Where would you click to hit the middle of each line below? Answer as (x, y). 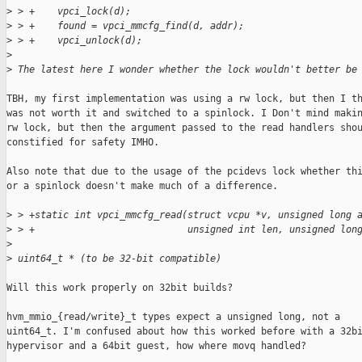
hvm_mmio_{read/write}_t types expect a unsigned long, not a (173, 317)
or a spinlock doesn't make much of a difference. (142, 186)
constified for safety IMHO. (83, 143)
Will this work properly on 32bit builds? (120, 288)
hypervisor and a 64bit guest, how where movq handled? (156, 346)
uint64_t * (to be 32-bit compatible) (117, 259)
